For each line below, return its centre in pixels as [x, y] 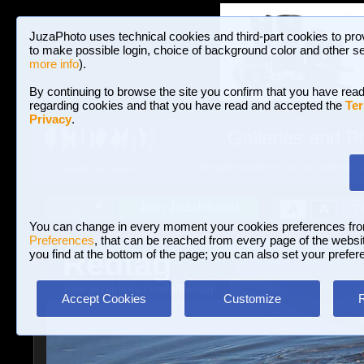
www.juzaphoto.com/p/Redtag [138, 289]
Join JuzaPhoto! [188, 208]
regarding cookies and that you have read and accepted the [187, 105]
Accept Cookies [104, 299]
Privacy [50, 119]
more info [54, 64]
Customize [252, 299]
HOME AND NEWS [100, 170]
